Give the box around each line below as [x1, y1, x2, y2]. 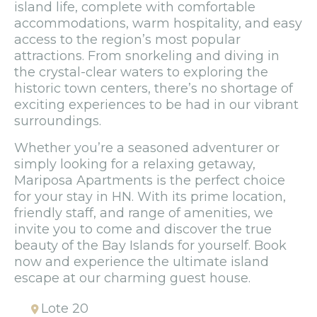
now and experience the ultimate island [14, 253, 269, 270]
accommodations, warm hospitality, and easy [14, 16, 302, 32]
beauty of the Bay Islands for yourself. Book [14, 237, 287, 253]
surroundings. [14, 113, 101, 129]
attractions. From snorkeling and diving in [14, 48, 279, 64]
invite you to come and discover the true [14, 221, 272, 237]
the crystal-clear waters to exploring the [14, 64, 268, 81]
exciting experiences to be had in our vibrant [14, 97, 299, 113]
